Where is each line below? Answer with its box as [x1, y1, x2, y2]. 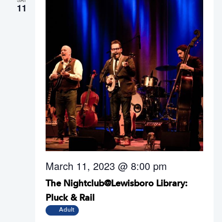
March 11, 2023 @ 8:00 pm [46, 159, 167, 173]
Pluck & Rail [46, 194, 95, 203]
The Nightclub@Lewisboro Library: [46, 179, 187, 188]
